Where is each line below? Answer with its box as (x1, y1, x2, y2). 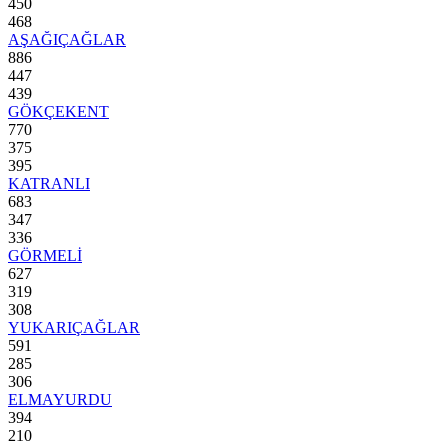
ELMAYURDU (8, 391, 112, 409)
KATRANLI (8, 175, 90, 193)
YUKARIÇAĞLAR (8, 319, 140, 337)
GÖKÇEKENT (8, 103, 109, 121)
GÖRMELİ (8, 247, 82, 265)
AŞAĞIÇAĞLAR (8, 31, 126, 49)
